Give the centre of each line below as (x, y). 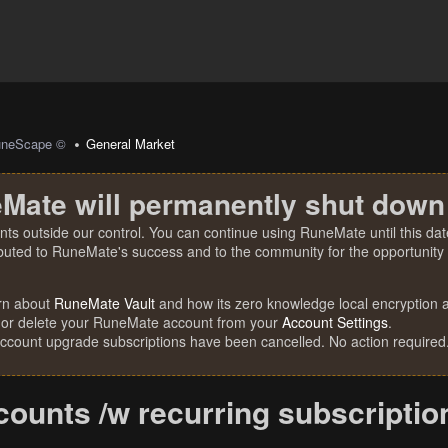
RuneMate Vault (104, 303)
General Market (131, 143)
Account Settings (335, 322)
